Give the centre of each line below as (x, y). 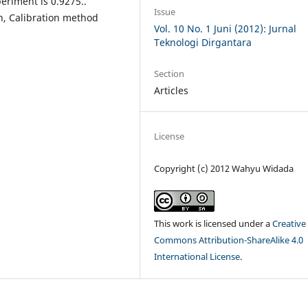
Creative (289, 224)
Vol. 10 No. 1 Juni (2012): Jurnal (225, 29)
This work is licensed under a (213, 224)
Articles (172, 91)
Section (169, 74)
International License (197, 257)
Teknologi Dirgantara (203, 43)
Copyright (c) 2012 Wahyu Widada (224, 169)
